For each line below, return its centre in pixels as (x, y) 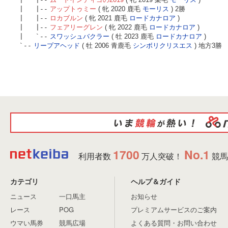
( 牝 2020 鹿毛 (119, 9)
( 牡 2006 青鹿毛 (106, 46)
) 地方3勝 (207, 46)
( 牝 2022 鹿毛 (126, 27)
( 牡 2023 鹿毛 (133, 37)
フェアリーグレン (76, 27)
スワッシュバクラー (80, 37)
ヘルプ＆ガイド (156, 181)
